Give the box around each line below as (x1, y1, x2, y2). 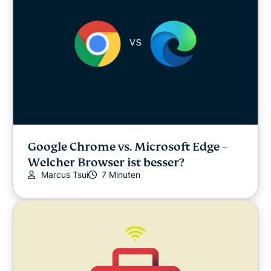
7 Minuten (102, 169, 140, 180)
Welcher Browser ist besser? (28, 155, 184, 170)
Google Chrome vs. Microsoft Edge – (28, 140, 227, 154)
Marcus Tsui (41, 169, 88, 180)
